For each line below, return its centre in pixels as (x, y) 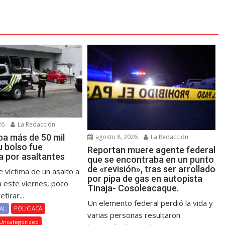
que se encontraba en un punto (151, 160)
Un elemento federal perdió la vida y (150, 203)
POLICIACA (28, 208)
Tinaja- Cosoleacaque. (133, 188)
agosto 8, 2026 (116, 137)
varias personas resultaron (134, 215)
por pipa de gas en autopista (145, 179)
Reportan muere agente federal (152, 150)
